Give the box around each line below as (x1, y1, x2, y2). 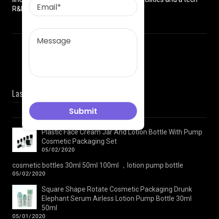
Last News (12, 88, 45, 99)
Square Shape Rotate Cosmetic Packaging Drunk (42, 185, 192, 193)
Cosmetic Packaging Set (42, 137, 117, 145)
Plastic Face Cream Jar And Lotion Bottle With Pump (42, 128, 202, 136)
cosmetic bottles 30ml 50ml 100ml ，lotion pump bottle (12, 161, 183, 169)
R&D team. (12, 5, 45, 13)
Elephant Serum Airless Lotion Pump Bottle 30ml (42, 195, 192, 202)
